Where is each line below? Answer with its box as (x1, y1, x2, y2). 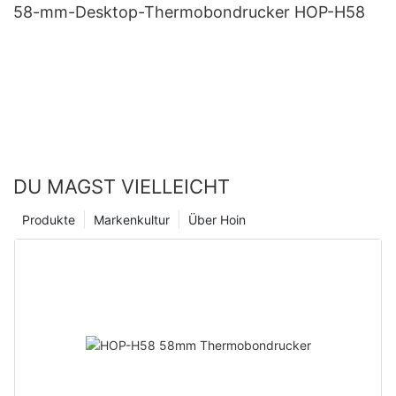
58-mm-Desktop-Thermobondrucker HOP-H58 (13, 3, 366, 22)
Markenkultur (94, 212, 170, 228)
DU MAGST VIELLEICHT (13, 175, 230, 199)
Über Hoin (188, 212, 246, 228)
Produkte (22, 212, 75, 228)
